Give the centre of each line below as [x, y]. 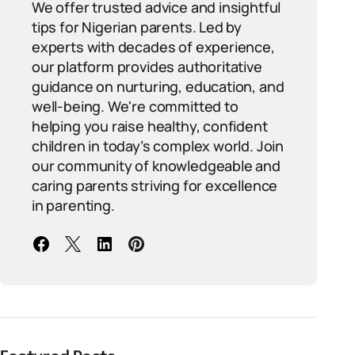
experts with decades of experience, [153, 47]
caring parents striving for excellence [155, 185]
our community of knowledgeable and [156, 166]
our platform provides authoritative [147, 67]
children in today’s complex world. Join [158, 146]
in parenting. [73, 205]
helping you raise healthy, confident [150, 126]
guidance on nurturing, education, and [158, 86]
